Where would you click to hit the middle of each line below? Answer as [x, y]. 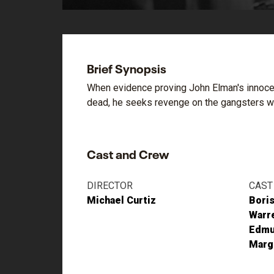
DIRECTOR [110, 186]
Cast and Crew [128, 153]
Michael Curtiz [121, 200]
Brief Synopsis [127, 67]
